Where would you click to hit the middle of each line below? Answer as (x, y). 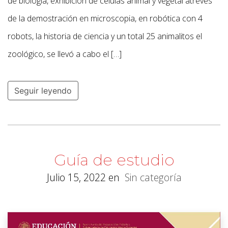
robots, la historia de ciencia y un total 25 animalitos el (105, 36)
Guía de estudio (114, 160)
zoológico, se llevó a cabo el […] (65, 54)
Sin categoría (153, 178)
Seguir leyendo (43, 91)
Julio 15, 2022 (76, 178)
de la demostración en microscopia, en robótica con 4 (105, 19)
